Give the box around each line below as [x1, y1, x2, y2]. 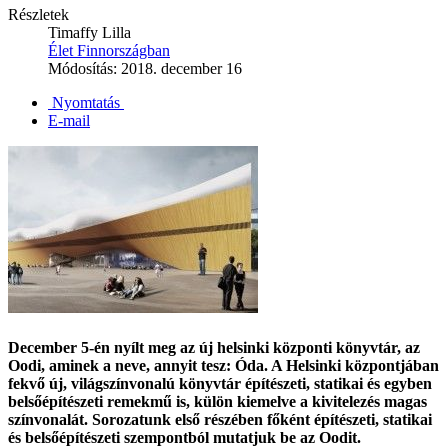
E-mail [48, 112, 90, 130]
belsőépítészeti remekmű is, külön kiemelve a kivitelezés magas [8, 392, 427, 410]
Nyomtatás [48, 94, 124, 112]
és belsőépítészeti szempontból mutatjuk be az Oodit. [8, 428, 361, 446]
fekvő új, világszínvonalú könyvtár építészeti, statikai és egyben [8, 374, 432, 392]
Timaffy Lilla [48, 24, 131, 42]
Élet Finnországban [48, 42, 170, 60]
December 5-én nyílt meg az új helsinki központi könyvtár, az [8, 338, 420, 356]
